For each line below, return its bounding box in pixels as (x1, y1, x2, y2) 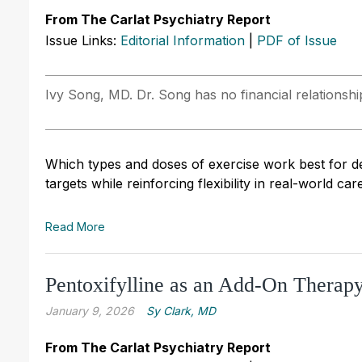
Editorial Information (120, 32, 245, 48)
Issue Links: (45, 32, 120, 48)
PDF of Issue (257, 32, 337, 48)
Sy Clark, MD (146, 303, 216, 318)
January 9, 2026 (45, 303, 134, 318)
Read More (45, 219, 105, 234)
